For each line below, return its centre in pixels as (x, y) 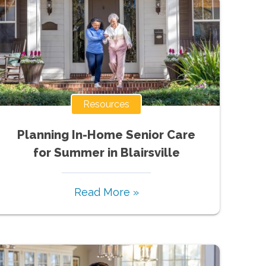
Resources (107, 104)
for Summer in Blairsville (106, 152)
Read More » (106, 192)
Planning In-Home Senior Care (107, 134)
